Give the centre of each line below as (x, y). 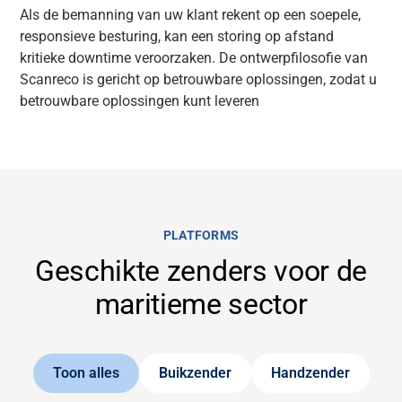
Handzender (310, 373)
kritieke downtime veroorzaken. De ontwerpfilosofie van (194, 58)
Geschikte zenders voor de (201, 271)
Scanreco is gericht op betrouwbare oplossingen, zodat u (199, 79)
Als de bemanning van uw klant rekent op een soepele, (191, 15)
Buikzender (195, 373)
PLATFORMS (201, 235)
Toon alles (86, 373)
